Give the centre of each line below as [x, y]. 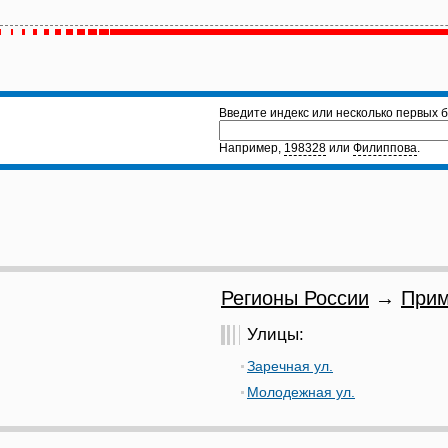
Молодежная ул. [301, 392]
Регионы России [295, 298]
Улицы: [275, 334]
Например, [251, 148]
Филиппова [385, 148]
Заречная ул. [290, 366]
